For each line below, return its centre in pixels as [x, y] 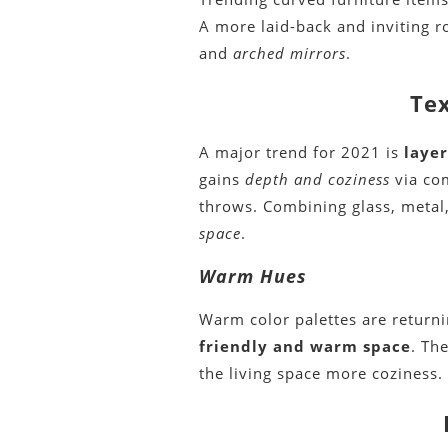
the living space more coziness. [321, 373]
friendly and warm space [305, 346]
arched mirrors [290, 53]
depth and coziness [318, 179]
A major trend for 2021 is [302, 152]
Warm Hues [253, 276]
